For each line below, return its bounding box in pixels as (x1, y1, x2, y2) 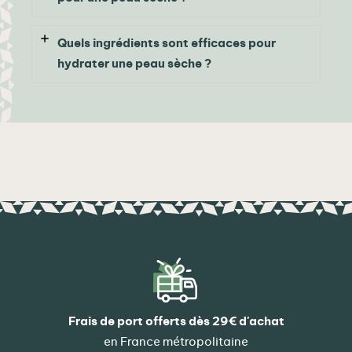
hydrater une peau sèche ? (57, 58, 211, 71)
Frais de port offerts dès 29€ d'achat (68, 316, 284, 328)
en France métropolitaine (104, 336, 248, 349)
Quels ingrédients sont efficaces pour (57, 38, 276, 50)
